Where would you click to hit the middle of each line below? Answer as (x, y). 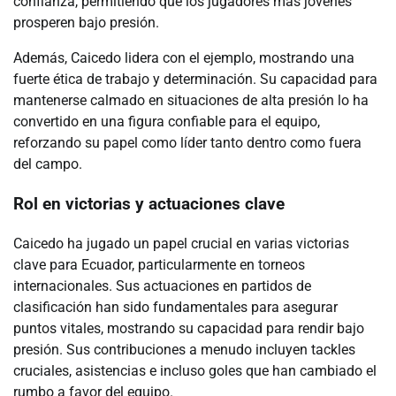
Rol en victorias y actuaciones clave (149, 204)
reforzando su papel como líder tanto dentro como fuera (187, 143)
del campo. (48, 164)
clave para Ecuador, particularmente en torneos (159, 264)
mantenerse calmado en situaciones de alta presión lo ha (191, 101)
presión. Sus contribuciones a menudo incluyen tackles (184, 349)
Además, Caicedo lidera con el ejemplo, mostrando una (184, 58)
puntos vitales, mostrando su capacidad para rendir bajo (189, 328)
